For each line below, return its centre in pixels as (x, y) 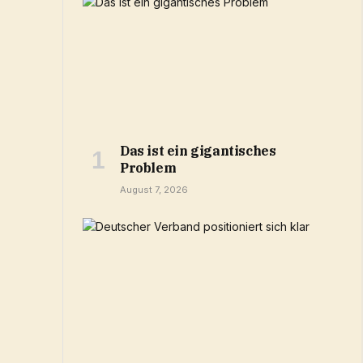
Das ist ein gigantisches (198, 150)
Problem (148, 167)
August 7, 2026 (154, 189)
